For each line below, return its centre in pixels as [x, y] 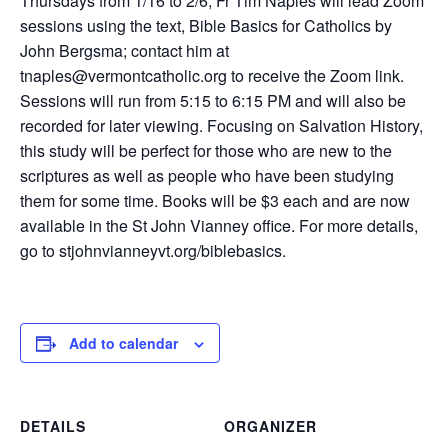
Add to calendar [123, 343]
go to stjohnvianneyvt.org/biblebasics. [153, 250]
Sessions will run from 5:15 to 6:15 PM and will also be [213, 100]
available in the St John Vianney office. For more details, [219, 225]
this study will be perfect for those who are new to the [206, 150]
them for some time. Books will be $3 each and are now [215, 200]
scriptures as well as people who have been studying [207, 175]
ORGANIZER [270, 426]
